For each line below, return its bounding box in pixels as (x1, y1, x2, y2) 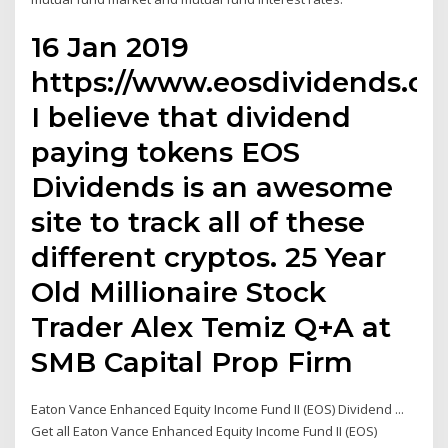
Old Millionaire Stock (31, 275, 327, 310)
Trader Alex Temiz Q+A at (31, 310, 392, 345)
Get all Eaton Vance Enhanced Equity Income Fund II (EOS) (31, 422, 378, 441)
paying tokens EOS (31, 135, 301, 170)
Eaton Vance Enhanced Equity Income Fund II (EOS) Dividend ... (31, 400, 405, 419)
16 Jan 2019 (31, 30, 190, 65)
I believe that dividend (31, 100, 352, 135)
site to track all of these (31, 205, 366, 240)
